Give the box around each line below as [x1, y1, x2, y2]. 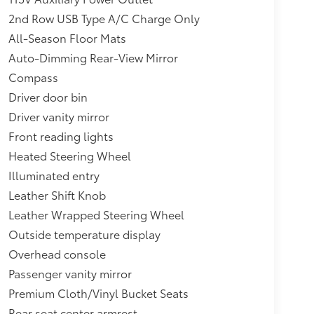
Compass [8, 68, 58, 85]
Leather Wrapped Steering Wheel [8, 205, 184, 222]
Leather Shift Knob [8, 186, 106, 203]
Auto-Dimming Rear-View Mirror [8, 48, 178, 65]
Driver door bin [8, 88, 88, 104]
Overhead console [8, 245, 106, 261]
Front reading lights [8, 127, 114, 144]
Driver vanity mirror [8, 107, 109, 124]
